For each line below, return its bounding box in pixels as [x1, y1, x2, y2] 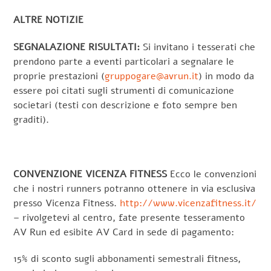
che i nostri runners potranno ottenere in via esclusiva [13, 181, 256, 195]
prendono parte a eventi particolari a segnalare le [13, 55, 235, 69]
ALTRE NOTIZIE [13, 13, 84, 27]
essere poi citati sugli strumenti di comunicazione [13, 84, 235, 98]
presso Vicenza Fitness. [13, 196, 120, 210]
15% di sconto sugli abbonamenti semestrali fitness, [13, 252, 241, 266]
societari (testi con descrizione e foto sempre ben [13, 99, 238, 113]
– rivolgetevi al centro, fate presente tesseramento [13, 211, 246, 224]
